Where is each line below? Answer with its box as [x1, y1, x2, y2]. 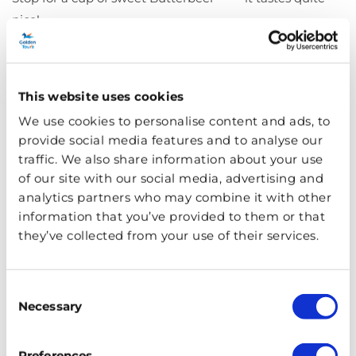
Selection [6, 301, 60, 317]
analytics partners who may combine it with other [18, 189, 331, 205]
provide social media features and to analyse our [18, 132, 323, 148]
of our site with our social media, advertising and [18, 170, 323, 186]
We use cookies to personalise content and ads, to [18, 113, 331, 129]
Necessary [18, 298, 82, 314]
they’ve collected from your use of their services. [18, 227, 319, 243]
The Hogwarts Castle [12, 47, 271, 77]
